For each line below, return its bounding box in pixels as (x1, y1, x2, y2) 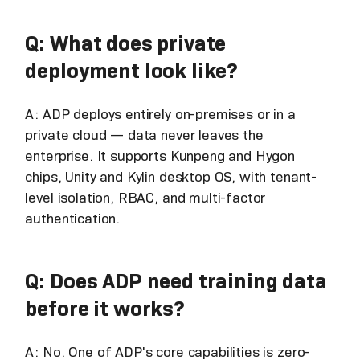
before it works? (25, 294, 184, 321)
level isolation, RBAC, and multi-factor (25, 188, 266, 207)
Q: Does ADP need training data (25, 267, 327, 294)
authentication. (25, 209, 121, 227)
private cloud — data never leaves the (25, 125, 264, 144)
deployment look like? (25, 56, 238, 84)
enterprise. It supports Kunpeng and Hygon (25, 146, 296, 165)
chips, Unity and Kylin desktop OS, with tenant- (25, 167, 317, 186)
